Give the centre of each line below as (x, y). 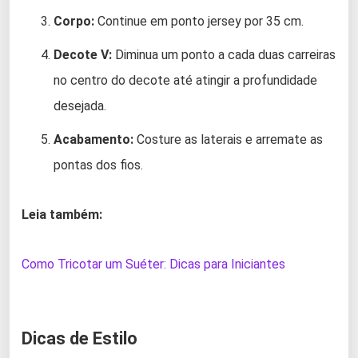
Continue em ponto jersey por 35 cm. (199, 22)
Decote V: (83, 55)
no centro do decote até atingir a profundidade (185, 81)
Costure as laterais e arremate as (228, 140)
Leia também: (62, 215)
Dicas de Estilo (80, 339)
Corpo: (74, 22)
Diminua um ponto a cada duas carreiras (224, 55)
